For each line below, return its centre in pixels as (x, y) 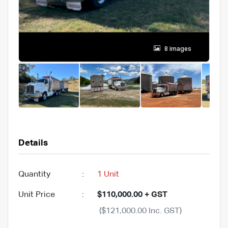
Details (33, 143)
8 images (178, 49)
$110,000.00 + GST (132, 195)
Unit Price (37, 195)
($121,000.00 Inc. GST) (140, 211)
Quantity (34, 174)
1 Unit (108, 174)
